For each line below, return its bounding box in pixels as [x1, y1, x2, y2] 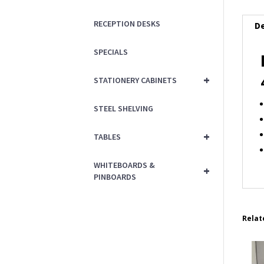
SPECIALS [94, 47, 128, 57]
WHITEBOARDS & [94, 160, 156, 170]
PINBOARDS [94, 171, 137, 182]
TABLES [94, 131, 121, 142]
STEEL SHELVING [94, 103, 154, 114]
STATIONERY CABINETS [94, 75, 177, 85]
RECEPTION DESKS [94, 18, 161, 29]
